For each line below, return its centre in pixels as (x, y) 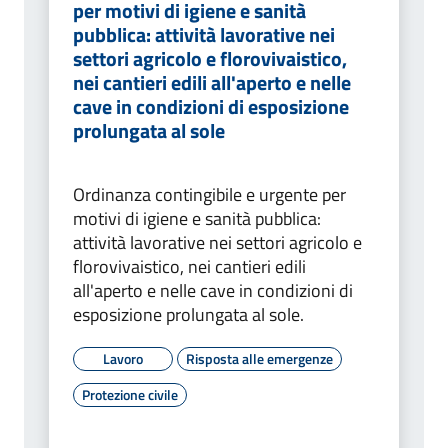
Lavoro (123, 359)
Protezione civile (130, 395)
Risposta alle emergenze (259, 359)
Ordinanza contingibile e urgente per (209, 195)
